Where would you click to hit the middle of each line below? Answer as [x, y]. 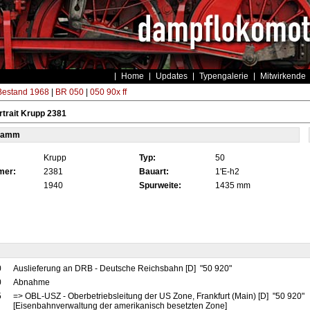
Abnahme [32, 282]
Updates [171, 76]
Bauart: [154, 172]
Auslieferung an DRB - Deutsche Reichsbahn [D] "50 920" [123, 268]
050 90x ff [108, 92]
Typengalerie [224, 76]
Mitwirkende [283, 76]
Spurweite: [160, 185]
